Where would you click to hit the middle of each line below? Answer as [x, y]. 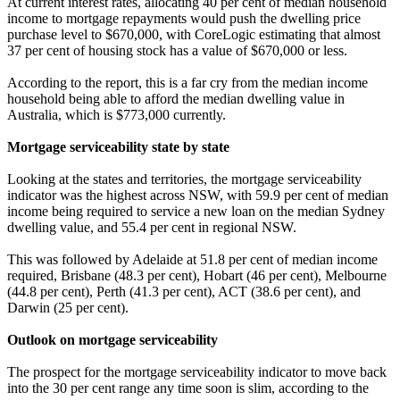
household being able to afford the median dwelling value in [176, 98]
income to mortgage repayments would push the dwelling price [184, 18]
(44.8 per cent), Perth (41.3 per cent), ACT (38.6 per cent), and [184, 291]
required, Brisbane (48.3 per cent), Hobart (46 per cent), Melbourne [197, 275]
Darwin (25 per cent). [68, 307]
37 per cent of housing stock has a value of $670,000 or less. [177, 50]
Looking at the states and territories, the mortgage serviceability [184, 179]
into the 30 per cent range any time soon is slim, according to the [188, 387]
